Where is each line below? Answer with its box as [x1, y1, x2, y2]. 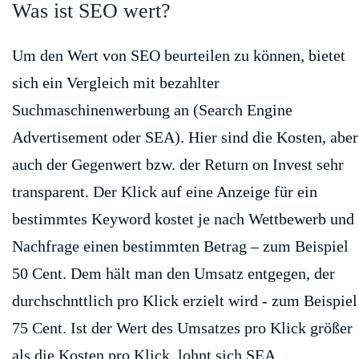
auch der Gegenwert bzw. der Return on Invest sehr [12, 155, 344, 173]
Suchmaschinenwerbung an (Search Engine [12, 100, 292, 119]
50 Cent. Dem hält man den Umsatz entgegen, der [12, 264, 335, 282]
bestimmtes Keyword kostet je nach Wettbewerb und [12, 209, 354, 228]
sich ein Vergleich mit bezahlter [12, 73, 220, 91]
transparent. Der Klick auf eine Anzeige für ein [12, 182, 317, 200]
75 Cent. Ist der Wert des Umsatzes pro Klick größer [12, 318, 353, 337]
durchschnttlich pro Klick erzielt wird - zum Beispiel [12, 291, 357, 309]
